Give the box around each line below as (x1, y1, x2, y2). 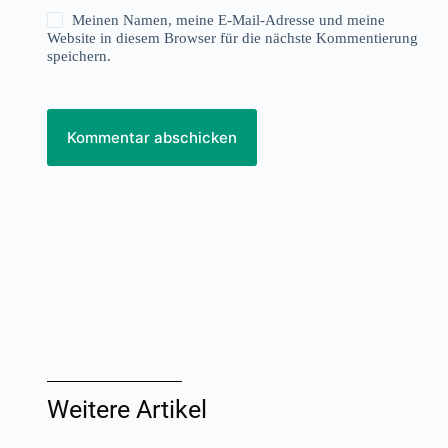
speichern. (46, 47, 111, 64)
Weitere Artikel (46, 394, 207, 424)
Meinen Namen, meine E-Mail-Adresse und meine (72, 11, 386, 28)
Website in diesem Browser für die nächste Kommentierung (46, 29, 418, 46)
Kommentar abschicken (66, 127, 237, 147)
